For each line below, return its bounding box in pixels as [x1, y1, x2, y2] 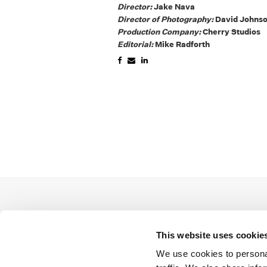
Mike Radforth [155, 39, 210, 49]
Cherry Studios [203, 26, 261, 37]
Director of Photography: [117, 14, 216, 24]
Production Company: [117, 26, 203, 37]
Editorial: [117, 39, 156, 49]
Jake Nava [154, 1, 195, 12]
